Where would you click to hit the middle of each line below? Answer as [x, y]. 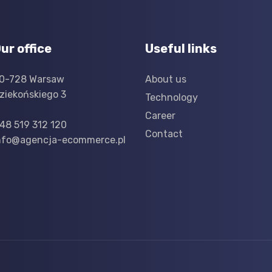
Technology [172, 98]
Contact [164, 134]
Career [160, 115]
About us [166, 80]
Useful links [181, 49]
